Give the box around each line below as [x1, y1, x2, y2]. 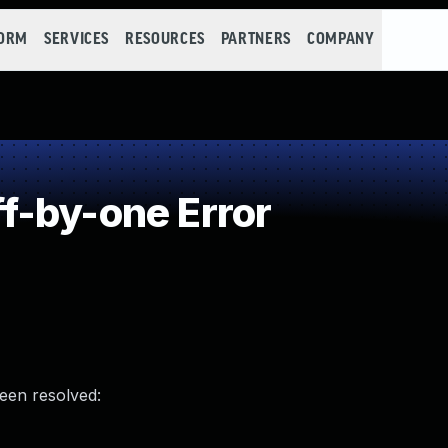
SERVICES [43, 31, 110, 48]
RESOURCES [125, 31, 205, 48]
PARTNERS [220, 31, 291, 48]
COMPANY [306, 31, 375, 48]
